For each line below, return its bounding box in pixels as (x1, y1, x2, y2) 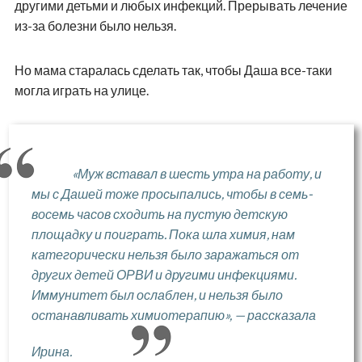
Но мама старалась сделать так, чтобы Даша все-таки (14, 61, 332, 78)
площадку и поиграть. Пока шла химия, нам (31, 225, 295, 242)
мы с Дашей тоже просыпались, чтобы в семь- (31, 185, 313, 201)
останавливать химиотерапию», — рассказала (31, 306, 316, 322)
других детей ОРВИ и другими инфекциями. (31, 266, 297, 282)
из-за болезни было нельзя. (14, 17, 176, 33)
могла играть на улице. (14, 82, 149, 98)
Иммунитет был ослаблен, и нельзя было (31, 286, 283, 302)
